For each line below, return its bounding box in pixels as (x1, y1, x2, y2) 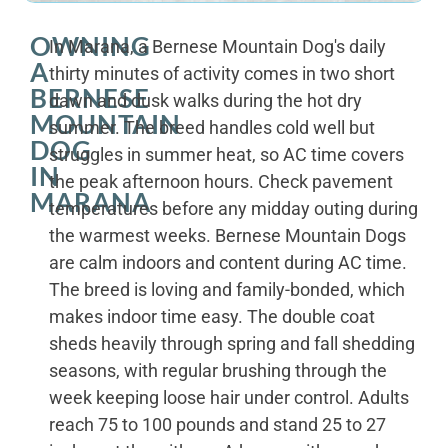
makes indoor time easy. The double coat (48, 305, 375, 327)
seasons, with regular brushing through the (48, 359, 387, 381)
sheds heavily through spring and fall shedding (48, 332, 415, 354)
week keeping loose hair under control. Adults (48, 386, 409, 408)
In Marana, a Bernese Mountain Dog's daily (48, 35, 386, 57)
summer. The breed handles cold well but (48, 116, 375, 138)
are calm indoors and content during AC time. (48, 251, 407, 273)
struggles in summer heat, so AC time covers (48, 143, 404, 165)
